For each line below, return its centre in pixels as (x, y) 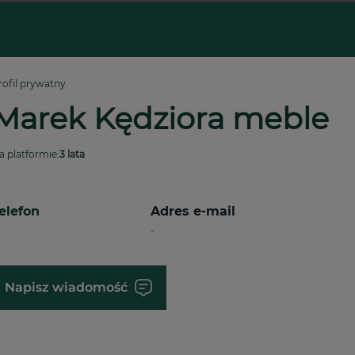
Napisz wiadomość (66, 287)
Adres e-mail (193, 211)
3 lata (72, 154)
